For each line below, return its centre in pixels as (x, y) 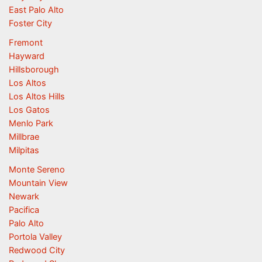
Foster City (30, 23)
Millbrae (24, 137)
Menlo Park (31, 123)
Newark (24, 196)
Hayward (26, 56)
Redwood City (37, 250)
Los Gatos (29, 110)
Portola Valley (35, 237)
